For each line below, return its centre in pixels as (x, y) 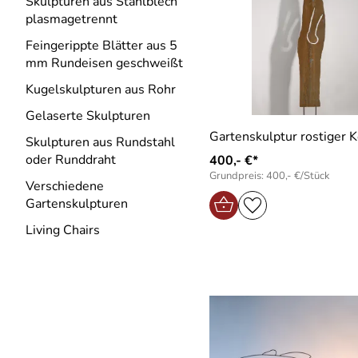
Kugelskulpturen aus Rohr (101, 89)
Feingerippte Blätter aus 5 (101, 46)
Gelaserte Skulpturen (88, 116)
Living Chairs (63, 230)
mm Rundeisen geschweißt (104, 63)
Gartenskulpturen (77, 204)
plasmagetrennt (72, 19)
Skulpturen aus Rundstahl (100, 142)
